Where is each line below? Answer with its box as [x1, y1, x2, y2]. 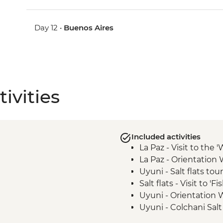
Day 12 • [34, 22, 64, 32]
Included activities [131, 131, 201, 141]
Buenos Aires [64, 22, 114, 32]
